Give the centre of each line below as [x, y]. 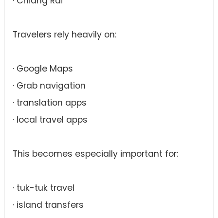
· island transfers [48, 205]
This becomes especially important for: [95, 154]
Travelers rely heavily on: [64, 35]
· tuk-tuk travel [44, 188]
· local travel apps [50, 120]
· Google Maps [43, 69]
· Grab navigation [49, 86]
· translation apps [50, 103]
